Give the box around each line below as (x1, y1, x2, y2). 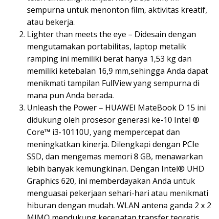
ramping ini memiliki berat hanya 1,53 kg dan (27, 53, 192, 64)
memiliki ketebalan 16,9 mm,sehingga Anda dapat (27, 65, 208, 76)
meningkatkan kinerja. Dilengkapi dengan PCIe (27, 138, 199, 150)
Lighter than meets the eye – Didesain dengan (27, 28, 196, 40)
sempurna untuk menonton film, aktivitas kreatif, (27, 4, 207, 15)
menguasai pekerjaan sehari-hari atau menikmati (27, 187, 208, 198)
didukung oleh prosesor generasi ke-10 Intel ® (27, 114, 199, 125)
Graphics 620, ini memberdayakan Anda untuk (27, 175, 195, 186)
